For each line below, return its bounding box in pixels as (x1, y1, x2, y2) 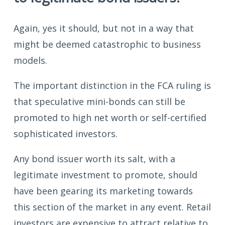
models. (14, 54, 47, 66)
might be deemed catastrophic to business (14, 38, 201, 50)
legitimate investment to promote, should (14, 168, 197, 181)
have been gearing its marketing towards (14, 184, 193, 197)
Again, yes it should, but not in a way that (14, 22, 194, 34)
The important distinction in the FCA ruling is (14, 79, 211, 91)
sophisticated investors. (14, 127, 118, 140)
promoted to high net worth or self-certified (14, 111, 206, 124)
